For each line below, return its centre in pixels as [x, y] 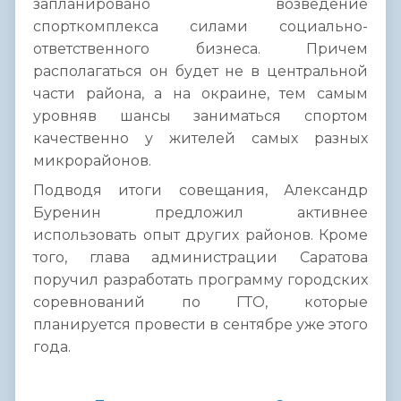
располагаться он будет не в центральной [200, 72]
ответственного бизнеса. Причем [200, 49]
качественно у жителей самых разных [200, 139]
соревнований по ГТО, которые [200, 303]
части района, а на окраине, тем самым [200, 94]
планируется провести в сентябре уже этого [200, 325]
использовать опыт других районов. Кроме [200, 235]
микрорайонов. [92, 161]
